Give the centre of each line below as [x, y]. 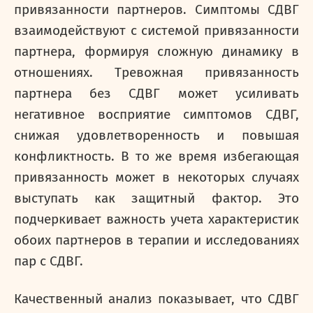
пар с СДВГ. [49, 261]
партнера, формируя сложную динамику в [156, 52]
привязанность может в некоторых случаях [156, 177]
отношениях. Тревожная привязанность [156, 73]
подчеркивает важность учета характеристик [156, 219]
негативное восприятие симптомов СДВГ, [156, 115]
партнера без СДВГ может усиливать [156, 94]
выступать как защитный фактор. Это [156, 198]
